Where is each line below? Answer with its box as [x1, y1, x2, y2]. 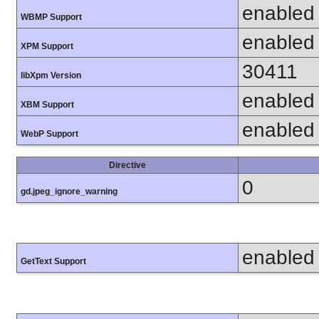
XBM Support [21, 100, 74, 110]
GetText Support [21, 256, 86, 267]
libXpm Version [21, 70, 81, 81]
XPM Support [21, 41, 73, 52]
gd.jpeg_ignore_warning [21, 187, 117, 197]
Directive [109, 160, 146, 171]
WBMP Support [21, 12, 82, 23]
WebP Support [21, 129, 78, 140]
